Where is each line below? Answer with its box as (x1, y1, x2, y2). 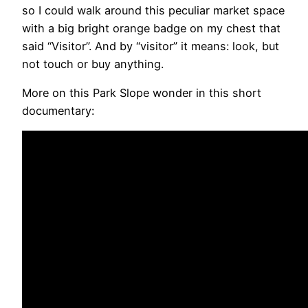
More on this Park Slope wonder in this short (22, 85, 261, 100)
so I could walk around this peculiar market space (22, 3, 285, 17)
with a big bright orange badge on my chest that (22, 21, 280, 35)
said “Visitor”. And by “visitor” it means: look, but (22, 38, 279, 53)
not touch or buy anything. (22, 56, 164, 71)
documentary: (22, 103, 94, 118)
